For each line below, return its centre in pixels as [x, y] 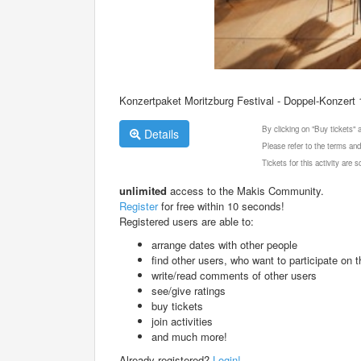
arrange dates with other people [224, 244]
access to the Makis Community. [245, 190]
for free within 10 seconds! [221, 205]
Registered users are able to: [187, 221]
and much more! [189, 336]
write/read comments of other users [234, 275]
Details [160, 133]
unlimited [143, 190]
